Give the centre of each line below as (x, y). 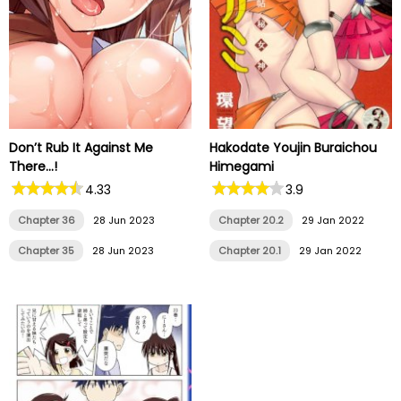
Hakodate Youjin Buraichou (293, 148)
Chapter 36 (47, 221)
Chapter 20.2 (251, 221)
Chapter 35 (46, 251)
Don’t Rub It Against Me (81, 148)
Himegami (242, 167)
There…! (33, 167)
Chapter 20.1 (250, 251)
